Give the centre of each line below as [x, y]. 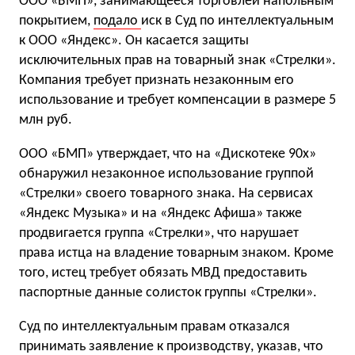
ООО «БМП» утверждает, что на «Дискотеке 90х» [168, 154]
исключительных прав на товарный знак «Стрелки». [177, 61]
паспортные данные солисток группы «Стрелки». [168, 293]
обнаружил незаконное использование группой [166, 174]
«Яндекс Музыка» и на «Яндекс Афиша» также [160, 214]
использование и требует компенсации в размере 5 [177, 100]
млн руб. [46, 120]
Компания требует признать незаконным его [157, 80]
